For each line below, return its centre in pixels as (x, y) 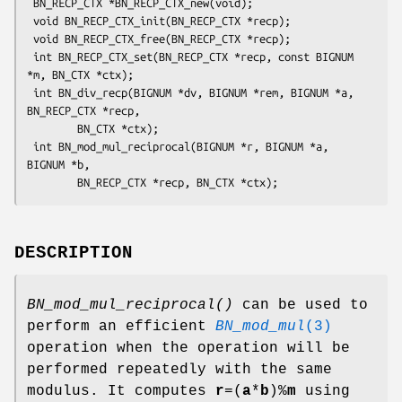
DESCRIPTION (74, 253)
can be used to (301, 305)
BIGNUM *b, (58, 164)
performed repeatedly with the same (179, 369)
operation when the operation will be (188, 348)
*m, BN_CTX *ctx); (80, 74)
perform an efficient (121, 326)
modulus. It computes (121, 391)
